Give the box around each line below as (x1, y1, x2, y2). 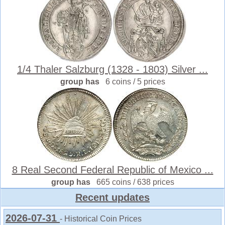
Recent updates (75, 192, 150, 203)
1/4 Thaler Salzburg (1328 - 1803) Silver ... (17, 64, 208, 75)
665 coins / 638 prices (96, 178, 174, 186)
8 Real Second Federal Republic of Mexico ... (12, 164, 213, 175)
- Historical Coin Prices (60, 214, 142, 223)
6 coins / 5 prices (105, 77, 165, 86)
